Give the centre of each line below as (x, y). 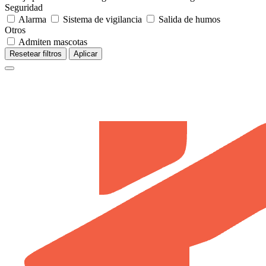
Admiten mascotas (52, 42)
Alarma (33, 19)
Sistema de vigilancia (102, 19)
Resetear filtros (36, 53)
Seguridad (24, 7)
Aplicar (85, 53)
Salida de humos (188, 19)
